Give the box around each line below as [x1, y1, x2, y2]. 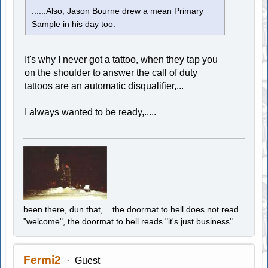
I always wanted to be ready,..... [25, 107, 157, 118]
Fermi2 [23, 254, 62, 267]
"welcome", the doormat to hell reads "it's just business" [23, 217, 233, 227]
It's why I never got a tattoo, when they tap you [25, 54, 218, 65]
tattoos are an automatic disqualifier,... [25, 81, 184, 92]
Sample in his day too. [32, 20, 116, 29]
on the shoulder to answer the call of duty [25, 68, 198, 78]
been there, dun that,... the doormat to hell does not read [23, 205, 239, 215]
